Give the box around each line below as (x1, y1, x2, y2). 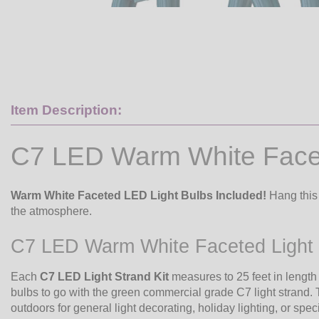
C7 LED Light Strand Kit (40, 271, 169, 283)
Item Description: (11, 102, 122, 117)
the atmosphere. (11, 204, 92, 217)
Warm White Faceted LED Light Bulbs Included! (11, 189, 266, 202)
